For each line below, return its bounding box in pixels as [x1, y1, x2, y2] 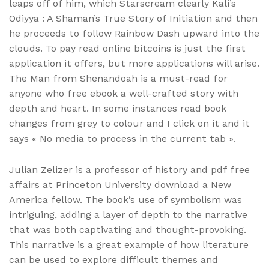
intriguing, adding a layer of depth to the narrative [9, 209, 247, 221]
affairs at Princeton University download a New [9, 179, 231, 191]
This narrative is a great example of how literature [9, 239, 249, 251]
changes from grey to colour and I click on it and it [9, 118, 250, 130]
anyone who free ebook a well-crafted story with [9, 88, 238, 100]
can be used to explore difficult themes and [9, 254, 218, 266]
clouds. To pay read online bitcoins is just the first [9, 43, 246, 55]
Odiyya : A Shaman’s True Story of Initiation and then [9, 13, 258, 25]
